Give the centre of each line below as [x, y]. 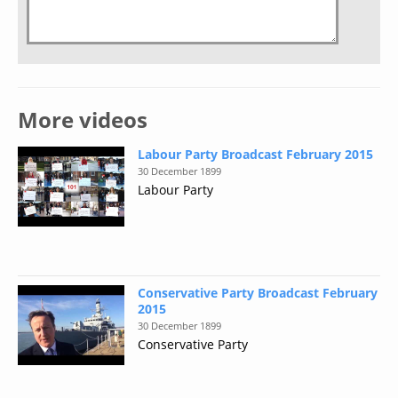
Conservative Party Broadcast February [258, 293]
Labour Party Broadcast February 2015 [255, 154]
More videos [83, 119]
